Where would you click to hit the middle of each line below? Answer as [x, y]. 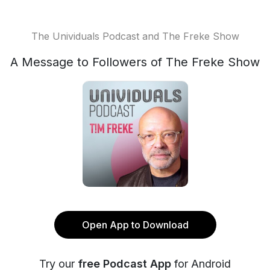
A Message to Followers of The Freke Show [135, 62]
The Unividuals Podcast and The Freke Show [135, 36]
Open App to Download [135, 225]
